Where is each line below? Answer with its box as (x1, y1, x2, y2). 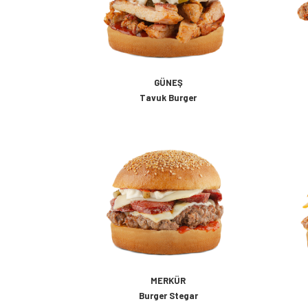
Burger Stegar (138, 290, 198, 301)
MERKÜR (151, 275, 186, 286)
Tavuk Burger (140, 92, 197, 103)
